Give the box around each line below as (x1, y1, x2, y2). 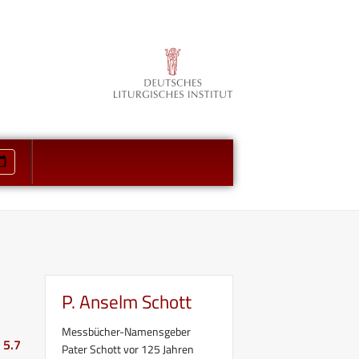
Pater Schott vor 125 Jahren (62, 340, 194, 357)
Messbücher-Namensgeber (62, 322, 191, 340)
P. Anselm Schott (62, 287, 192, 316)
